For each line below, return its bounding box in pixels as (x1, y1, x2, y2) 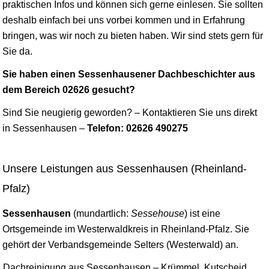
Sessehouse (131, 208, 184, 219)
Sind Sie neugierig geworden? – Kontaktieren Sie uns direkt (2, 107, 257, 118)
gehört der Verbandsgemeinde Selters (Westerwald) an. (2, 239, 238, 250)
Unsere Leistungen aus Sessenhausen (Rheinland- (2, 162, 247, 175)
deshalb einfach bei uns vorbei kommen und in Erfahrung (2, 14, 245, 25)
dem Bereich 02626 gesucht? (2, 84, 135, 95)
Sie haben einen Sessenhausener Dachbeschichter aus (2, 68, 255, 79)
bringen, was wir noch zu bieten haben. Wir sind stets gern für (2, 30, 263, 41)
